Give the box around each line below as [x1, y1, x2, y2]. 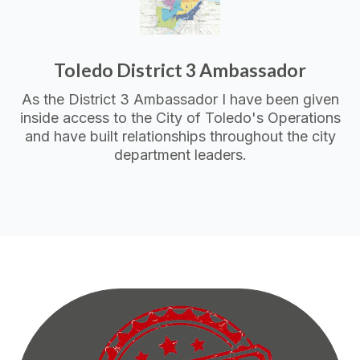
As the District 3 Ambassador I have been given [21, 90, 339, 108]
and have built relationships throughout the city [24, 127, 336, 145]
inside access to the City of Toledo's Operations [19, 108, 341, 126]
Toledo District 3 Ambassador [54, 58, 306, 81]
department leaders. [113, 145, 247, 163]
